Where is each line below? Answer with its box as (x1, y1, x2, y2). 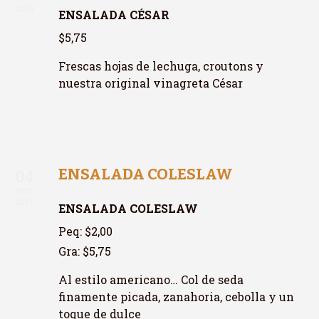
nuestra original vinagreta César (58, 75, 244, 90)
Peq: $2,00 (58, 224, 113, 239)
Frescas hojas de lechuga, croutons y (58, 58, 264, 73)
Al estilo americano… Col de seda (58, 272, 244, 287)
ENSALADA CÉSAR (58, 7, 170, 22)
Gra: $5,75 (58, 244, 112, 258)
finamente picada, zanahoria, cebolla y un (58, 289, 295, 304)
